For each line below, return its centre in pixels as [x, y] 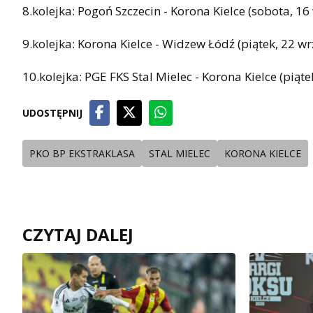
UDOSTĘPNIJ [52, 113]
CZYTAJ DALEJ [78, 235]
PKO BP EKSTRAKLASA [82, 154]
